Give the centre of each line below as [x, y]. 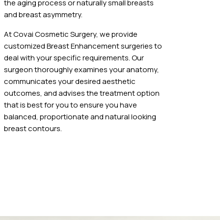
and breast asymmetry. [43, 15]
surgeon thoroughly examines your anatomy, [82, 70]
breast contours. [33, 129]
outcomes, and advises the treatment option [82, 93]
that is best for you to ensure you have [70, 105]
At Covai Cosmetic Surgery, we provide [71, 34]
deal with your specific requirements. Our [74, 58]
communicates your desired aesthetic [70, 82]
